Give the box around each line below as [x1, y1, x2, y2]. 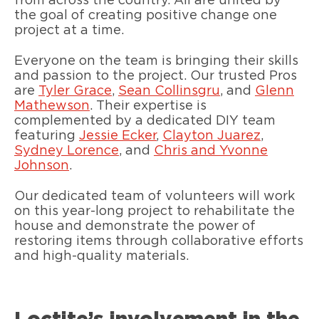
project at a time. [14, 24, 124, 38]
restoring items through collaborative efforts [14, 234, 303, 248]
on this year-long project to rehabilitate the [14, 204, 295, 218]
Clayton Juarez [162, 130, 261, 143]
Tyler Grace [38, 85, 112, 98]
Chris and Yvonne [154, 145, 268, 158]
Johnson [14, 159, 69, 173]
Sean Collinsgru [118, 85, 220, 98]
